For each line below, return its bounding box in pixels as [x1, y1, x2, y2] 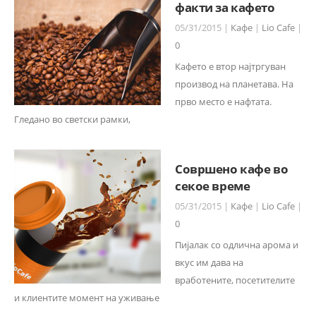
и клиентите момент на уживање [14, 291, 159, 304]
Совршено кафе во [175, 159, 288, 177]
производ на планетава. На [175, 78, 293, 90]
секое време [175, 176, 250, 194]
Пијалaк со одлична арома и [175, 238, 298, 251]
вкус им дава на [175, 256, 243, 269]
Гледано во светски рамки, [14, 113, 130, 126]
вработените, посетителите [175, 274, 295, 286]
